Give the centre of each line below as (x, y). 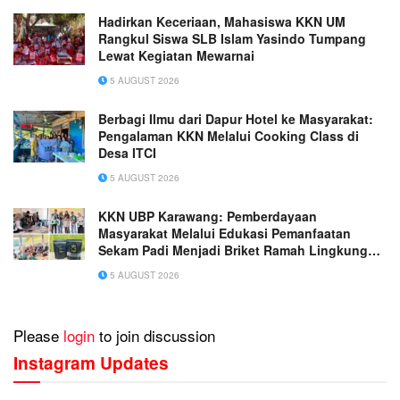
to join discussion (155, 336)
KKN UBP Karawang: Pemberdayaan (208, 217)
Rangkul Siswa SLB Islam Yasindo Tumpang (232, 39)
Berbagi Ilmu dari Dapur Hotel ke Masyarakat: (236, 119)
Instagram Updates (91, 363)
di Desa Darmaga (150, 267)
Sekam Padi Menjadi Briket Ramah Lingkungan (241, 250)
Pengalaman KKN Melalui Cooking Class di (229, 136)
